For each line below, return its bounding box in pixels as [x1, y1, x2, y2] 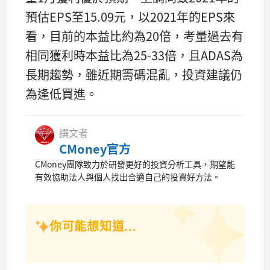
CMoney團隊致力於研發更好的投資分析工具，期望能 [35, 157, 235, 170]
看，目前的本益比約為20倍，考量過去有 [25, 27, 243, 45]
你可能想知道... [49, 218, 137, 234]
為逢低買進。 [25, 85, 98, 103]
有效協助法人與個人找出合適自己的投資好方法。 [35, 170, 221, 183]
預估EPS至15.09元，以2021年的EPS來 [25, 8, 235, 26]
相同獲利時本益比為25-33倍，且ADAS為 [25, 46, 243, 64]
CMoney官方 [59, 139, 131, 157]
